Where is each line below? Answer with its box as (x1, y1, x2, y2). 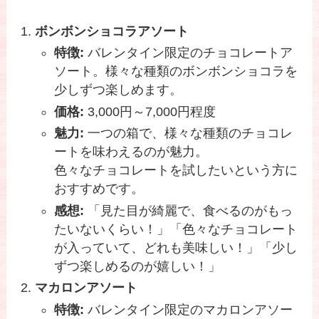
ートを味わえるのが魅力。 (54, 145, 209, 159)
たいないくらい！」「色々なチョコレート (54, 221, 298, 236)
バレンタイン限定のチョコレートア (84, 46, 293, 61)
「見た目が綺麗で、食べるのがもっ (84, 203, 293, 218)
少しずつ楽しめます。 (54, 83, 183, 98)
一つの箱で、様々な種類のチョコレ (84, 126, 293, 141)
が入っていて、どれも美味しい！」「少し (54, 240, 298, 255)
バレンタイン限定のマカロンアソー (84, 302, 293, 317)
